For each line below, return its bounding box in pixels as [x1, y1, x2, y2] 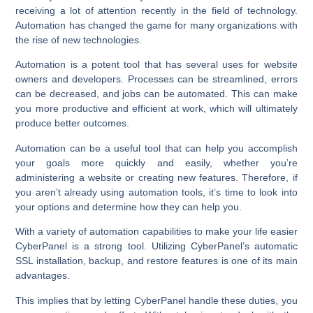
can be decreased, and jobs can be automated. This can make [15, 88, 298, 100]
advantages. [15, 270, 71, 282]
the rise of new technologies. [15, 34, 143, 45]
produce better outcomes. [15, 117, 130, 129]
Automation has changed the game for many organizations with [15, 19, 298, 31]
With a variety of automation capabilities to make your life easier [15, 226, 298, 238]
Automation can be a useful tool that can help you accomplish [15, 142, 298, 154]
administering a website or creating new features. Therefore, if [15, 171, 298, 183]
